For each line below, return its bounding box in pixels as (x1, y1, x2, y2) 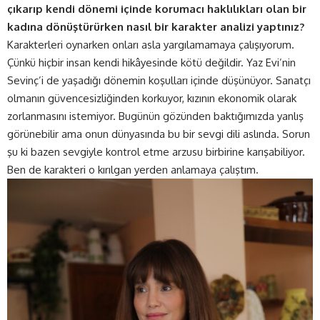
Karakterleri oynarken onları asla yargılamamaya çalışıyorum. (7, 37, 294, 51)
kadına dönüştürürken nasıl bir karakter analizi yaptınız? (7, 19, 304, 34)
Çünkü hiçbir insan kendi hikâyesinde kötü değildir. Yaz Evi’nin (7, 55, 296, 69)
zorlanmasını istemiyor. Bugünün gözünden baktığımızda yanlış (7, 109, 304, 123)
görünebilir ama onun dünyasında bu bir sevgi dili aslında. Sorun (7, 126, 310, 141)
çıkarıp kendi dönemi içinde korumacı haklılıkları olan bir (7, 1, 306, 16)
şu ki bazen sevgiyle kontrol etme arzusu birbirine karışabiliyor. (7, 144, 305, 159)
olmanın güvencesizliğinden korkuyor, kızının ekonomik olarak (7, 91, 296, 105)
